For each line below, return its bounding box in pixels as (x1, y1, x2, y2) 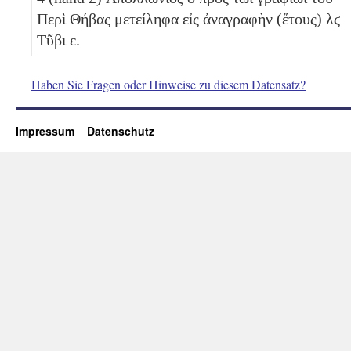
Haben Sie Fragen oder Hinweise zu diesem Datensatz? (31, 75, 306, 92)
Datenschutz (87, 122, 154, 139)
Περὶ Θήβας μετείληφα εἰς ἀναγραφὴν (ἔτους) (37, 9, 326, 27)
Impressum (16, 122, 87, 139)
